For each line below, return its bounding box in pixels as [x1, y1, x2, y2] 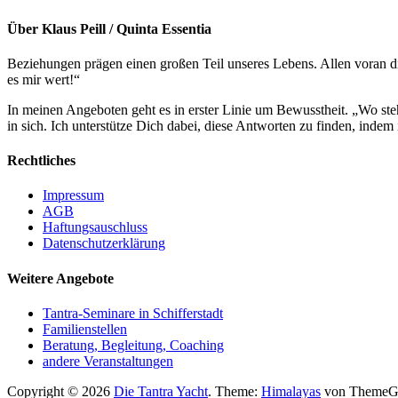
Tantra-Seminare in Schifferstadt [43, 306, 223, 321]
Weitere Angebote [7, 270, 114, 286]
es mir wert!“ [7, 71, 80, 87]
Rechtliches [7, 153, 76, 169]
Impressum [43, 187, 104, 203]
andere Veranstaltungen [43, 354, 173, 369]
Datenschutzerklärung [43, 235, 165, 251]
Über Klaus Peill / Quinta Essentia [7, 20, 211, 36]
